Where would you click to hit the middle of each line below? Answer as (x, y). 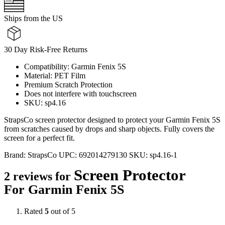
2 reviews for (39, 176)
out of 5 (62, 211)
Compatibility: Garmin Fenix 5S (75, 66)
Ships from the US (33, 18)
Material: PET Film (55, 75)
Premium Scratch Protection (68, 84)
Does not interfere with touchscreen (80, 93)
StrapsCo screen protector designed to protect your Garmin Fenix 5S (112, 120)
